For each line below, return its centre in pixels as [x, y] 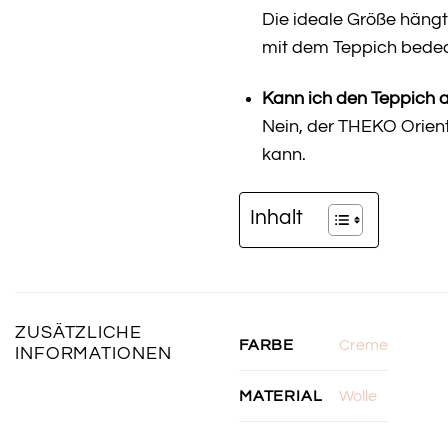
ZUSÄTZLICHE [78, 333]
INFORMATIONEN [93, 354]
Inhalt [276, 218]
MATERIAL [281, 395]
